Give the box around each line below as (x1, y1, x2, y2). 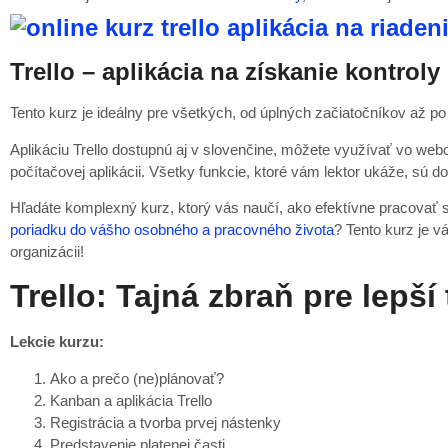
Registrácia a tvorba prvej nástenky (50, 413, 281, 431)
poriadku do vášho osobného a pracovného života (10, 220, 334, 238)
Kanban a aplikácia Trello (50, 391, 212, 409)
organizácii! (10, 242, 84, 260)
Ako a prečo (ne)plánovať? (50, 369, 224, 387)
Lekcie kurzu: (10, 333, 104, 351)
